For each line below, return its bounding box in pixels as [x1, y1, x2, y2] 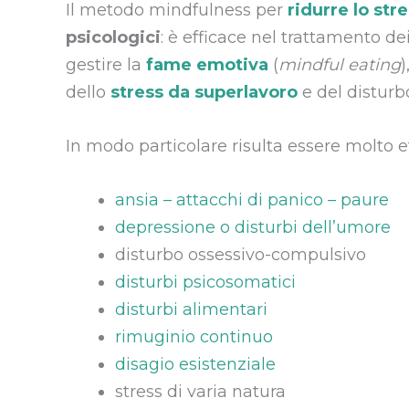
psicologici [66, 27, 161, 48]
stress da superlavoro [110, 82, 298, 103]
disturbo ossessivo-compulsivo [115, 244, 366, 265]
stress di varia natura [115, 381, 286, 402]
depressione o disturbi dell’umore [115, 216, 391, 237]
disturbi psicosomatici [115, 271, 296, 292]
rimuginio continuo [115, 326, 273, 347]
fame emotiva [146, 55, 268, 76]
